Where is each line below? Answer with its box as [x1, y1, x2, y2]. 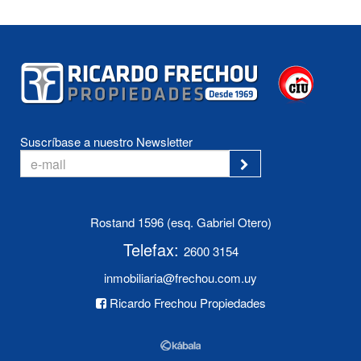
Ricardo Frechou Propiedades [106, 294, 266, 312]
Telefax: [122, 238, 184, 262]
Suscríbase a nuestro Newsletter [20, 133, 193, 151]
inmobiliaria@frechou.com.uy [104, 269, 257, 287]
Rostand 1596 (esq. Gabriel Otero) [89, 214, 272, 231]
